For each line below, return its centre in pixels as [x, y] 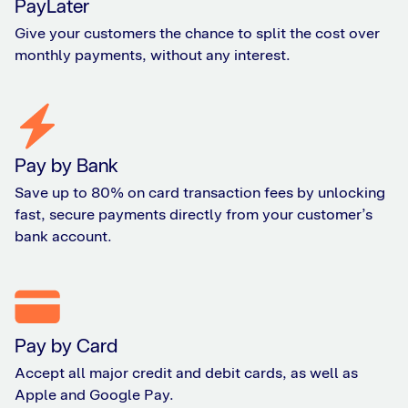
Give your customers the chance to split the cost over [197, 33]
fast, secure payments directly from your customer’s [194, 215]
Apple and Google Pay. [94, 395]
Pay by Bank [66, 166]
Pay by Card [66, 346]
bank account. [63, 237]
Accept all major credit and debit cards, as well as [186, 373]
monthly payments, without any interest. [153, 55]
